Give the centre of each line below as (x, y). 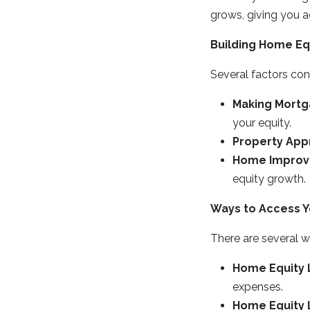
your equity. (262, 123)
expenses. (258, 287)
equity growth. (269, 179)
